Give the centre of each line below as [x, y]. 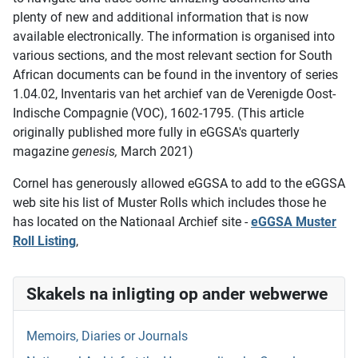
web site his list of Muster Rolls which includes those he [169, 202]
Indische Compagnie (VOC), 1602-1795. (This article [158, 113]
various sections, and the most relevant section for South [173, 55]
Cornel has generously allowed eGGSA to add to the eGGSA [179, 183]
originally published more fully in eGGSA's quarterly [156, 132]
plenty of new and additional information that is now [161, 17]
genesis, [96, 151]
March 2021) [157, 151]
